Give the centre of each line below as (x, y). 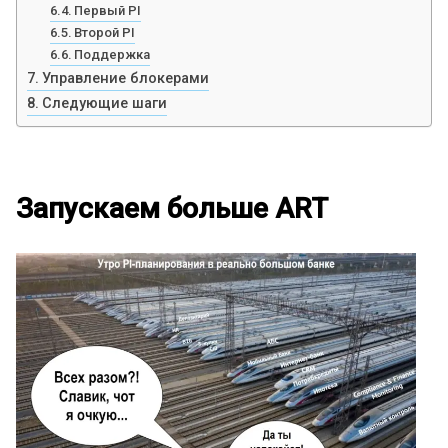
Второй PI (105, 32)
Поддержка (112, 54)
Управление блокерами (125, 78)
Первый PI (108, 10)
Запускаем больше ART (172, 208)
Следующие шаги (104, 103)
